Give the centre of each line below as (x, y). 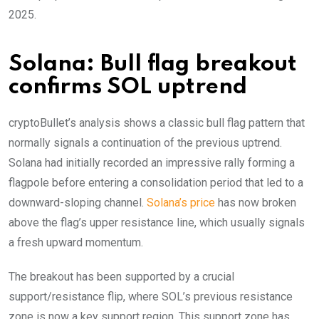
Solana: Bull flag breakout (153, 64)
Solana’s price (181, 202)
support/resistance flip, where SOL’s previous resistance (151, 296)
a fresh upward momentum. (76, 242)
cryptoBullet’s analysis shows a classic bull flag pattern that (157, 122)
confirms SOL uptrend (128, 87)
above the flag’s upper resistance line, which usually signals (157, 222)
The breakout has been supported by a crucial (121, 276)
